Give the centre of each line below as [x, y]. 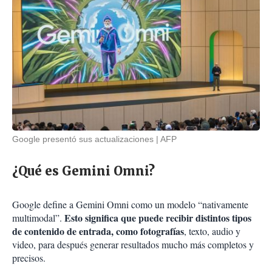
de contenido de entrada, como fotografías [98, 231]
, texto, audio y [212, 231]
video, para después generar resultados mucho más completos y [133, 245]
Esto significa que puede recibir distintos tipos [158, 218]
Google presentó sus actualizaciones [83, 139]
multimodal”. [38, 218]
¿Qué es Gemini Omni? [83, 171]
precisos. [29, 258]
